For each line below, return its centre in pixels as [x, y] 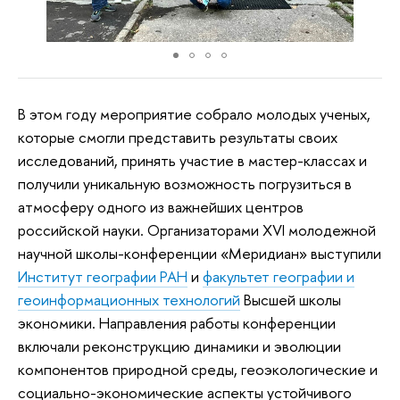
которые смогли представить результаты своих [178, 137]
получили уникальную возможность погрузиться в [185, 183]
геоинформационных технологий [129, 299]
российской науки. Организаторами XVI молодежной [197, 229]
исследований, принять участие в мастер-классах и [192, 160]
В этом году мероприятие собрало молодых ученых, [194, 113]
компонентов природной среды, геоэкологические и [198, 369]
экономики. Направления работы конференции [177, 322]
